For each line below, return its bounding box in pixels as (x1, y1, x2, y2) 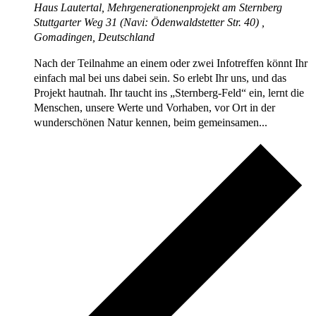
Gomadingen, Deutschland (34, 31, 154, 44)
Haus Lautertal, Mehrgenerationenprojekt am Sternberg (34, 1, 282, 14)
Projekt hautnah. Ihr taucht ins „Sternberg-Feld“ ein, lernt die (34, 87, 304, 99)
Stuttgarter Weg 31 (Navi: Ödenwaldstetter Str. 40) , (34, 16, 265, 29)
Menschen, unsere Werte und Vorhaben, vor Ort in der (34, 102, 275, 114)
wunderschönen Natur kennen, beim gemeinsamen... (34, 116, 267, 129)
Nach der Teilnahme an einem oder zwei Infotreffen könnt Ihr (34, 57, 308, 70)
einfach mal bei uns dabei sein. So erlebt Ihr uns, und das (34, 72, 286, 85)
